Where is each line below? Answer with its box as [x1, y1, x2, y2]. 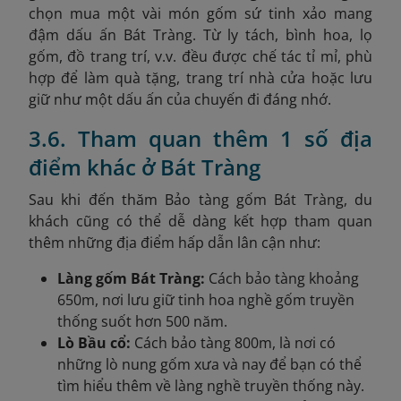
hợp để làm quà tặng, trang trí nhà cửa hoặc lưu [29, 67, 372, 88]
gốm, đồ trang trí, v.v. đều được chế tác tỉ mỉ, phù [29, 46, 372, 66]
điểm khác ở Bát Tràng [29, 151, 260, 182]
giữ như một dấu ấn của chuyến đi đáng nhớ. [29, 89, 331, 109]
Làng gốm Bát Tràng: [57, 268, 209, 288]
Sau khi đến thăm [29, 189, 166, 209]
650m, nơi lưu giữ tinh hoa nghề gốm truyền [57, 289, 354, 310]
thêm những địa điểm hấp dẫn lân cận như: [29, 232, 320, 252]
